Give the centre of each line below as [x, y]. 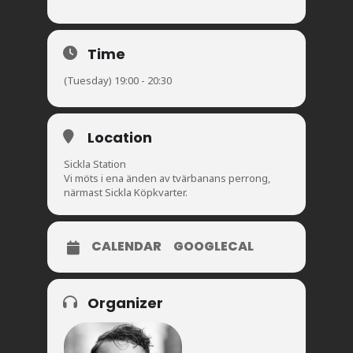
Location [120, 137]
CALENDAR [126, 246]
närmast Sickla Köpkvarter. [126, 192]
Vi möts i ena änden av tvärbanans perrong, [167, 178]
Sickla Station [95, 164]
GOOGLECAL [214, 246]
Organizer [125, 303]
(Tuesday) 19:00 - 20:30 [118, 80]
